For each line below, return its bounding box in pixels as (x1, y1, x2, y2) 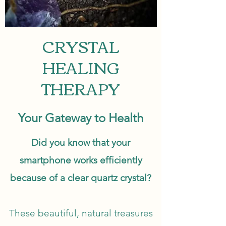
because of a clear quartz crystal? (10, 172, 151, 184)
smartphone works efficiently (19, 154, 142, 166)
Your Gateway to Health (18, 110, 143, 125)
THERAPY (41, 74, 120, 103)
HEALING (42, 52, 119, 82)
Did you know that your (31, 137, 130, 148)
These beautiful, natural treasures (9, 207, 153, 219)
